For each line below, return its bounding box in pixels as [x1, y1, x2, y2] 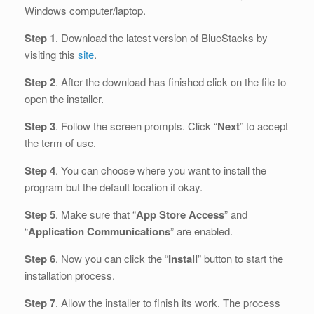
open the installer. [25, 91, 104, 107]
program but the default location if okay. [25, 179, 203, 195]
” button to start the [198, 251, 283, 266]
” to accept [240, 118, 288, 134]
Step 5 [25, 207, 55, 223]
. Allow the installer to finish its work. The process [55, 295, 280, 310]
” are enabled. [170, 224, 233, 239]
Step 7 [25, 295, 55, 311]
